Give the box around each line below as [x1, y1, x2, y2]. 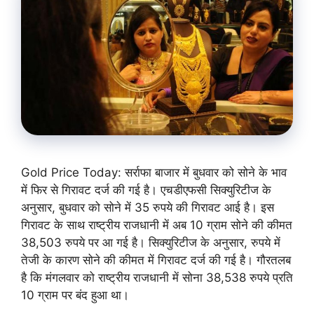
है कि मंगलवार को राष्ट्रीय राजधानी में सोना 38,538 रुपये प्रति [21, 271, 293, 285]
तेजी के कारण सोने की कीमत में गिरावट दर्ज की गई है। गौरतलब [21, 253, 291, 268]
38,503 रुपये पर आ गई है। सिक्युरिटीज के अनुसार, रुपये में [21, 235, 280, 250]
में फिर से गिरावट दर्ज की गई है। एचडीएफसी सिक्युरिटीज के [21, 183, 271, 198]
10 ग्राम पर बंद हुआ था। [21, 288, 129, 303]
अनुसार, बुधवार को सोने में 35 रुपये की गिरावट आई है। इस [21, 200, 274, 215]
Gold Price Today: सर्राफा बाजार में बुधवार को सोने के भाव [21, 165, 287, 180]
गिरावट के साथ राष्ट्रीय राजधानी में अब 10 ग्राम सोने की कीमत [21, 218, 292, 233]
